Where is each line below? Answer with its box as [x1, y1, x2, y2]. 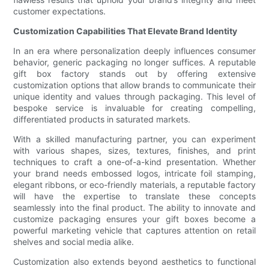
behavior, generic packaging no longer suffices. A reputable [13, 57, 256, 68]
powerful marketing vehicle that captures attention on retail [13, 225, 256, 236]
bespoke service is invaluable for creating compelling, [13, 103, 256, 113]
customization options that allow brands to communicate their [13, 80, 256, 91]
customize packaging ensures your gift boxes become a [13, 214, 256, 225]
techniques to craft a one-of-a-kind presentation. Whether [13, 157, 256, 168]
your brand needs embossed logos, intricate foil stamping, [13, 168, 256, 179]
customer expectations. [13, 6, 106, 17]
